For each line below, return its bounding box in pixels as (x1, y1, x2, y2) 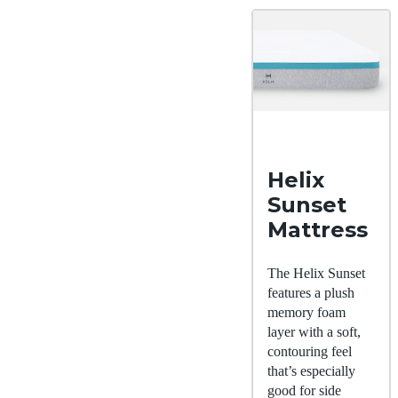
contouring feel (267, 343, 352, 359)
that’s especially (267, 362, 355, 378)
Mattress (267, 216, 368, 243)
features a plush (267, 284, 354, 300)
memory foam (267, 304, 346, 320)
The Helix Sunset (267, 265, 365, 281)
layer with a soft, (267, 323, 361, 339)
